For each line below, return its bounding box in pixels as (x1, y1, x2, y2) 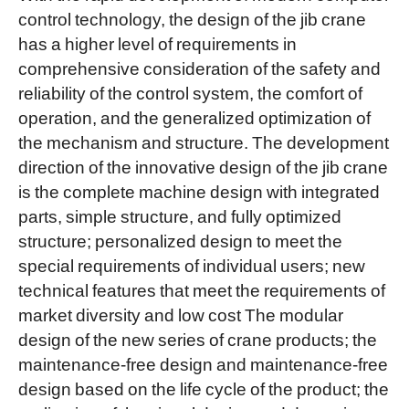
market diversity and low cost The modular (17, 302, 343, 325)
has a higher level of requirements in (17, 31, 297, 54)
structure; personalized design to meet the (17, 228, 342, 251)
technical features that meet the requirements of (17, 278, 385, 300)
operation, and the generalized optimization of (17, 105, 371, 128)
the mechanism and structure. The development (17, 130, 389, 152)
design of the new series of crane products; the (17, 327, 377, 350)
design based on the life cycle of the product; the (17, 376, 389, 399)
